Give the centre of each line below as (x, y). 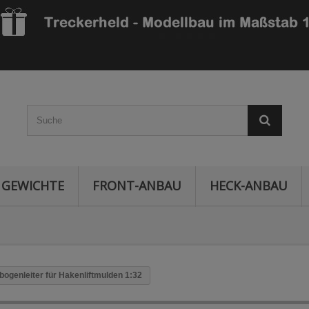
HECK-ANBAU (249, 186)
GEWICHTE (33, 186)
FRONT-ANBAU (137, 186)
